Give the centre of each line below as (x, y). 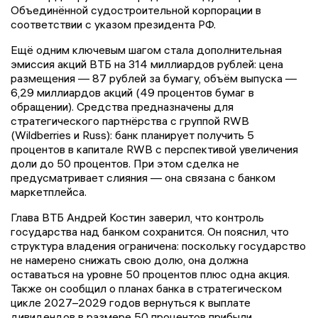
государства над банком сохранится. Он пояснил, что (150, 232)
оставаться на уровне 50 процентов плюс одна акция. (150, 274)
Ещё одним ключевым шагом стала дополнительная (146, 50)
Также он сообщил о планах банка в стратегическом (146, 289)
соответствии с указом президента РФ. (113, 24)
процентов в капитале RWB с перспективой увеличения (154, 149)
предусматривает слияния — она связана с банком (143, 178)
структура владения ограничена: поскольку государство (158, 246)
